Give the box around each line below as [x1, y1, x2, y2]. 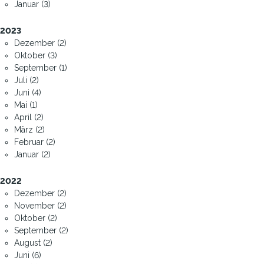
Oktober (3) [14, 50, 57, 60]
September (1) [14, 62, 67, 72]
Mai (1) [14, 100, 38, 110]
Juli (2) [14, 75, 39, 85]
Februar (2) [14, 137, 55, 147]
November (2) [14, 200, 67, 210]
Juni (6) [14, 250, 41, 260]
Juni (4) [14, 87, 41, 97]
